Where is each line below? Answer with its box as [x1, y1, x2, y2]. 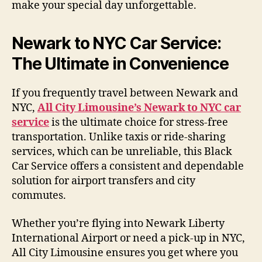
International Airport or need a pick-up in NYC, [12, 231, 245, 245]
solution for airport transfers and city [12, 174, 195, 188]
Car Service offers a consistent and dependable [12, 160, 244, 174]
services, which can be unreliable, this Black [12, 145, 232, 159]
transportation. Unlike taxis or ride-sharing [12, 130, 226, 144]
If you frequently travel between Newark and [12, 87, 238, 101]
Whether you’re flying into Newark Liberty [12, 216, 225, 230]
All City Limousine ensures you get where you [12, 246, 238, 260]
